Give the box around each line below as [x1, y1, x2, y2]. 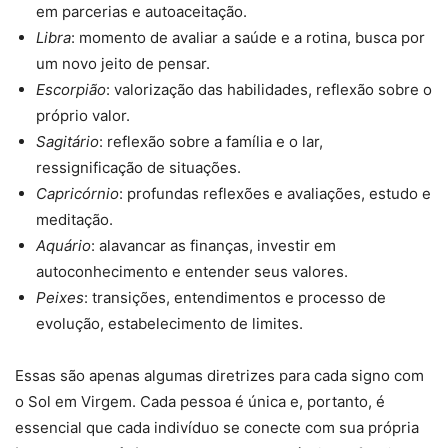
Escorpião [36, 80, 106, 100]
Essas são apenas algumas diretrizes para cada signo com [15, 366, 424, 386]
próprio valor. [36, 106, 130, 126]
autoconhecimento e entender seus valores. [36, 262, 348, 282]
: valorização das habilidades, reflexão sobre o [106, 80, 432, 100]
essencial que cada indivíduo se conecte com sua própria [15, 418, 419, 438]
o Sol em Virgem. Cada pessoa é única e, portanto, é [15, 392, 385, 412]
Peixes [36, 288, 84, 308]
